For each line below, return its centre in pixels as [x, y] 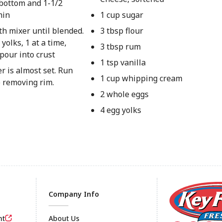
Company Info [74, 194]
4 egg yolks [120, 110]
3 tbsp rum [120, 47]
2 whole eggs [124, 94]
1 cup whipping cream [141, 78]
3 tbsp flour [121, 31]
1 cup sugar [121, 15]
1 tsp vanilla [123, 62]
